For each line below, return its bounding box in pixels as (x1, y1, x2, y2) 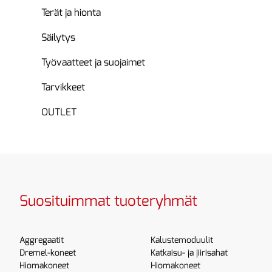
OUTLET (41, 106, 76, 118)
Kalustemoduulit (150, 234, 213, 246)
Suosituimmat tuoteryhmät (19, 191, 197, 211)
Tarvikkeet (41, 81, 85, 93)
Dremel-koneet (19, 247, 76, 259)
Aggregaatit (19, 234, 64, 246)
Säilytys (41, 31, 75, 44)
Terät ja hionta (41, 6, 101, 19)
